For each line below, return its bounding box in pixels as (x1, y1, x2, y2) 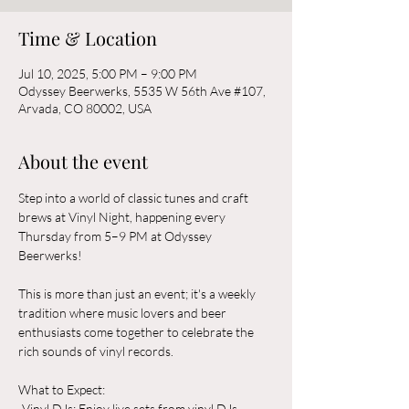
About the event (18, 149, 148, 173)
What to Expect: (18, 382, 110, 397)
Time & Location (18, 26, 157, 50)
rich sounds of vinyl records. (18, 343, 173, 359)
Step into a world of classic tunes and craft (18, 190, 251, 205)
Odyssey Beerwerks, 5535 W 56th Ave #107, (18, 83, 266, 99)
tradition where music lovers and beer (18, 305, 229, 320)
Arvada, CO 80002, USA (18, 100, 152, 116)
